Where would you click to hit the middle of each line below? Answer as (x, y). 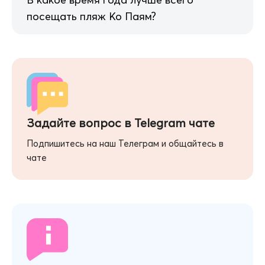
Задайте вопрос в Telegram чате (121, 122)
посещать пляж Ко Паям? (91, 16)
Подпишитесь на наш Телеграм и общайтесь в (125, 143)
